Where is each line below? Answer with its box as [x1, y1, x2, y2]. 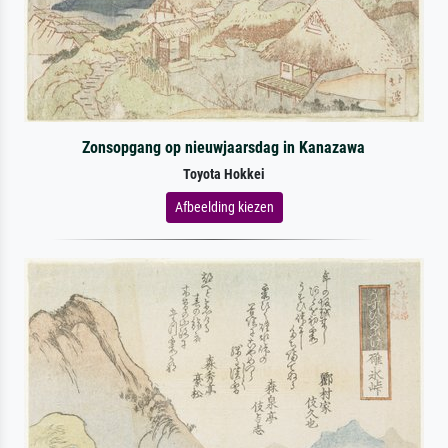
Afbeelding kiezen [174, 198, 274, 215]
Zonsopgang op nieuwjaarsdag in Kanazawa [82, 137, 366, 157]
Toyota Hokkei [183, 165, 265, 183]
